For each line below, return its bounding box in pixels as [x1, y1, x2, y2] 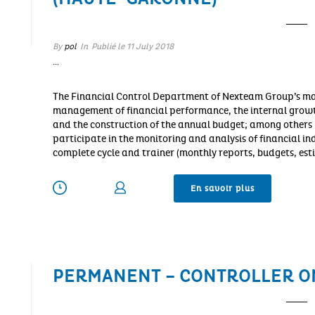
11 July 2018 [126, 41, 174, 51]
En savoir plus [190, 183, 255, 193]
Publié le [91, 41, 124, 51]
